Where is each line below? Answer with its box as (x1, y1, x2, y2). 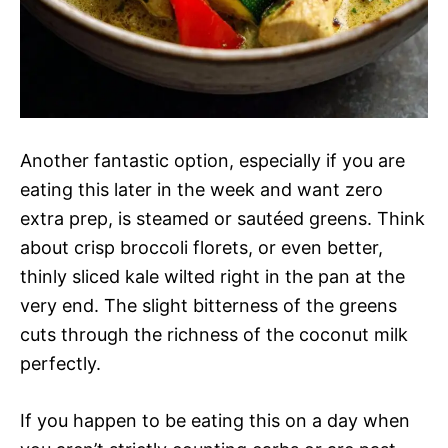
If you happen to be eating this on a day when (20, 409, 410, 431)
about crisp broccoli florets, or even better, (20, 236, 383, 258)
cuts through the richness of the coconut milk (20, 323, 408, 345)
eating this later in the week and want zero (20, 178, 383, 200)
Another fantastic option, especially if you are (20, 149, 405, 171)
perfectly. (20, 352, 101, 374)
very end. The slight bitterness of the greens (20, 294, 397, 316)
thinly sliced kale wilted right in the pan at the (20, 265, 405, 287)
